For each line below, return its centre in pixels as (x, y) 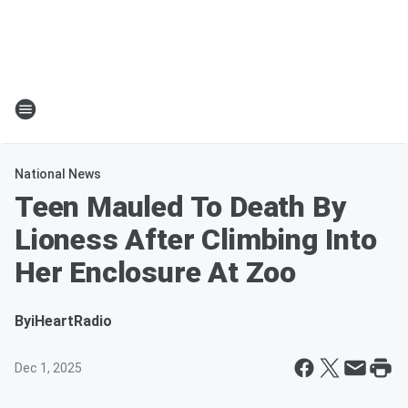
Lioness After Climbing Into (196, 240)
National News (58, 174)
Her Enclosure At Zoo (155, 272)
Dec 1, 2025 (48, 368)
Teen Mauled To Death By (181, 207)
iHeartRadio (71, 321)
